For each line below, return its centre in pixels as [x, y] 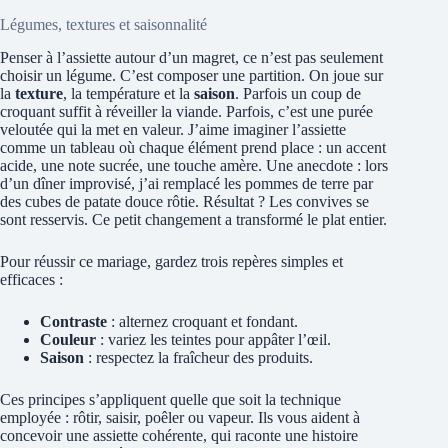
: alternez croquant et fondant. [202, 322]
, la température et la [128, 94]
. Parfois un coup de [298, 94]
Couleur [68, 340]
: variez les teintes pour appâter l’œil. [213, 340]
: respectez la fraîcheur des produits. [198, 358]
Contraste [73, 322]
